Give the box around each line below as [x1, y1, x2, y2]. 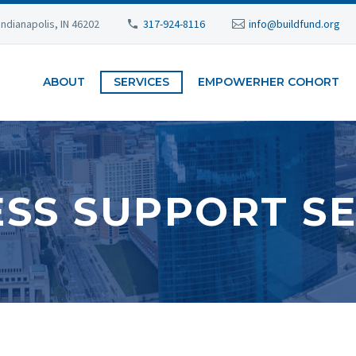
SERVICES [114, 75, 169, 89]
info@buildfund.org [249, 17, 341, 31]
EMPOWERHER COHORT [198, 75, 339, 89]
